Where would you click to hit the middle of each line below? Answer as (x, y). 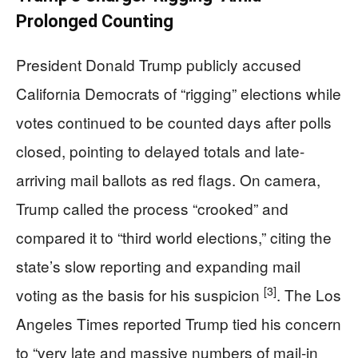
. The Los (309, 294)
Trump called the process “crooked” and (152, 208)
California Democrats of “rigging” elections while (179, 93)
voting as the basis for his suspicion (140, 294)
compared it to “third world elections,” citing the (174, 237)
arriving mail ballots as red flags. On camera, (168, 179)
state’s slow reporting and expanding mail (158, 266)
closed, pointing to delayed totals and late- (160, 151)
